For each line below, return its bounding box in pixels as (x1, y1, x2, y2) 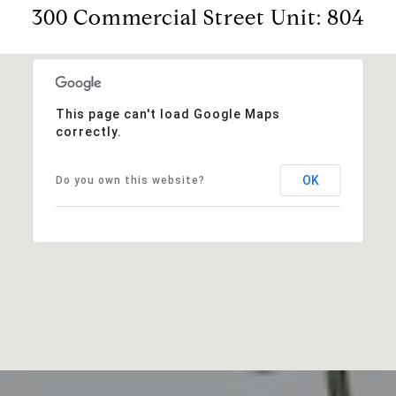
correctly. (55, 124, 122, 139)
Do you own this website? (55, 173, 205, 187)
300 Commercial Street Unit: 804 (32, 4, 364, 31)
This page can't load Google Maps (55, 106, 280, 121)
